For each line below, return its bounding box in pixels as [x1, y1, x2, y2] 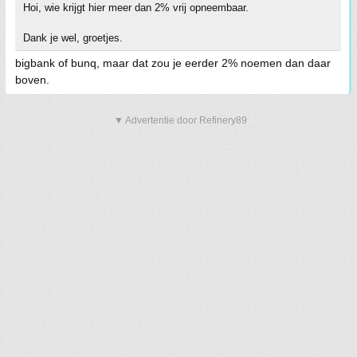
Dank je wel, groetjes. [23, 31, 123, 44]
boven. [15, 73, 49, 86]
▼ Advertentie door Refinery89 [114, 114, 247, 126]
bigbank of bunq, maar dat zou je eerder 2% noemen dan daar [15, 56, 331, 69]
